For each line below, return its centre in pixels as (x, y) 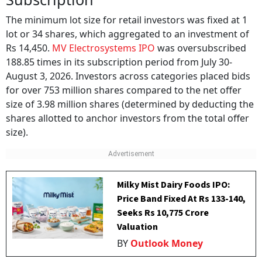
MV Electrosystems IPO (102, 48)
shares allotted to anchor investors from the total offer (127, 118)
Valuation (138, 227)
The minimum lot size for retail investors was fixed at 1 (127, 20)
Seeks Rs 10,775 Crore (163, 213)
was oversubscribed (201, 48)
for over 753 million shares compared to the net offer (124, 90)
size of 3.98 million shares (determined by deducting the (130, 104)
